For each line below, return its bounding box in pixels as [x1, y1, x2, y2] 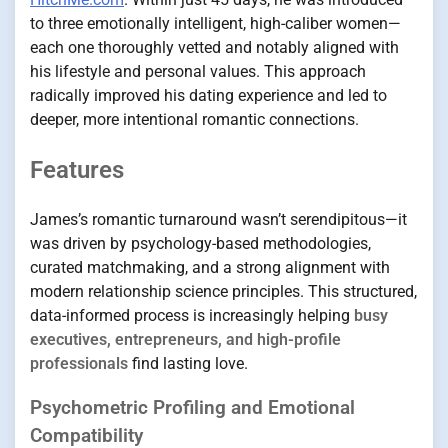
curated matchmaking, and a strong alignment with [30, 257, 390, 277]
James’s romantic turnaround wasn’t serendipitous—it [30, 209, 407, 229]
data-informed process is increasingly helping [30, 305, 354, 325]
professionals [30, 353, 128, 373]
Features [30, 155, 124, 184]
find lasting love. [128, 353, 248, 373]
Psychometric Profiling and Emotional [30, 397, 355, 420]
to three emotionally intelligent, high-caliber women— [30, 13, 401, 33]
